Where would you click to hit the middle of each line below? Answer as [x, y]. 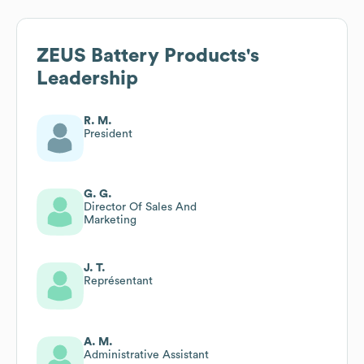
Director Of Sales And [140, 207]
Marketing [110, 220]
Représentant [118, 281]
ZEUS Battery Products [141, 56]
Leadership [87, 78]
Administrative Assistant [146, 355]
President [108, 134]
